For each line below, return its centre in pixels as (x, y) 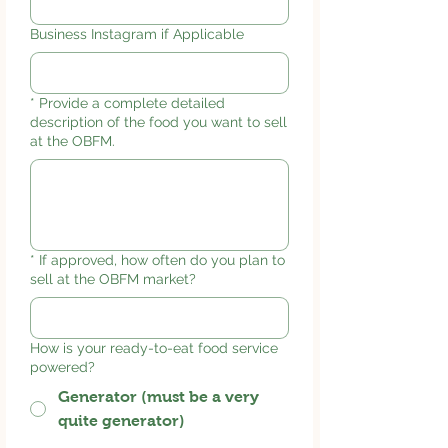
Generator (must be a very (158, 396)
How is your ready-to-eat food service (154, 347)
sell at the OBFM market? (113, 278)
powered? (62, 366)
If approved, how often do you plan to (162, 259)
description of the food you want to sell (158, 121)
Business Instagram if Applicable (137, 33)
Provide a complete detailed (132, 102)
